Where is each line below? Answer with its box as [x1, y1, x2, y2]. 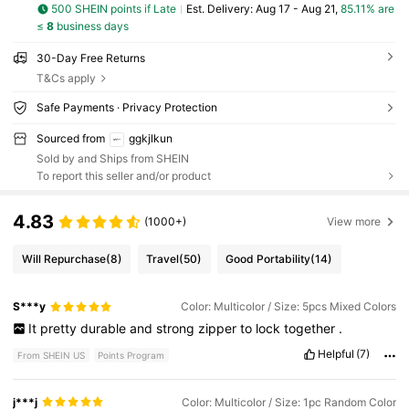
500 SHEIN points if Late [51, 2, 177, 16]
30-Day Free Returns [36, 50, 145, 65]
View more [327, 215, 382, 229]
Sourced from [36, 131, 105, 146]
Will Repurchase [21, 251, 106, 266]
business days [53, 18, 129, 33]
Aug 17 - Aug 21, [255, 2, 341, 16]
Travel [146, 251, 180, 266]
